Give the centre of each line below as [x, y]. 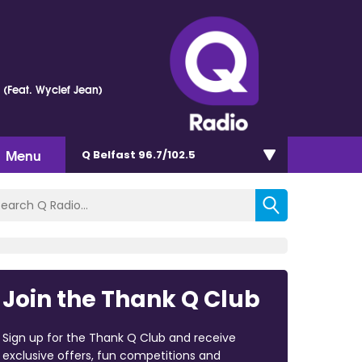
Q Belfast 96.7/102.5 [139, 154]
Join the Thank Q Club [131, 299]
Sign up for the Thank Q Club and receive [119, 337]
